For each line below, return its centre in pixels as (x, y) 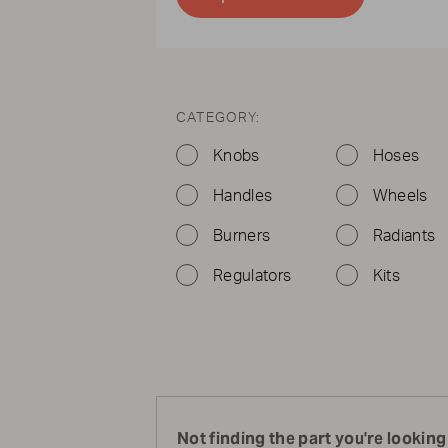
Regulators (252, 276)
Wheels (400, 196)
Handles (243, 196)
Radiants (404, 236)
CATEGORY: (218, 118)
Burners (242, 236)
